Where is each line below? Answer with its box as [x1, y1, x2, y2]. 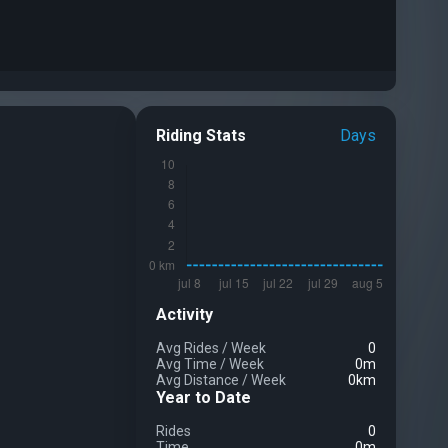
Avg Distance [156, 372, 242, 388]
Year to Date [156, 388, 251, 407]
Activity [156, 305, 213, 324]
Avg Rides [156, 340, 222, 356]
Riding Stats [156, 126, 246, 145]
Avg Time [156, 356, 220, 372]
